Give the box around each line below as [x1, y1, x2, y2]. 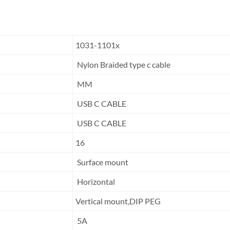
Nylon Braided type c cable [77, 60, 172, 69]
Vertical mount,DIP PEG [75, 196, 161, 206]
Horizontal [75, 177, 115, 186]
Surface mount [75, 157, 128, 167]
